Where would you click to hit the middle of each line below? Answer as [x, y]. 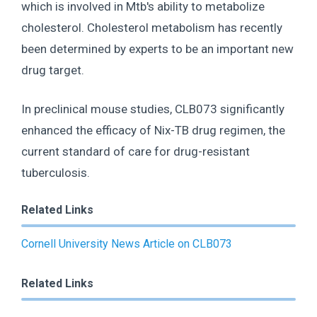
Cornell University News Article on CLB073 [127, 243]
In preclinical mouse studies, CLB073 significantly [153, 109]
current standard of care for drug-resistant [136, 151]
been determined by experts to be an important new [157, 48]
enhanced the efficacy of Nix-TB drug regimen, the [153, 130]
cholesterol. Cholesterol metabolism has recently [152, 27]
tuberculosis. [57, 173]
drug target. [54, 70]
